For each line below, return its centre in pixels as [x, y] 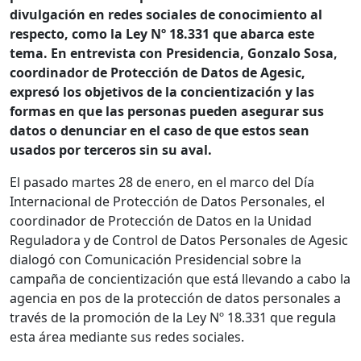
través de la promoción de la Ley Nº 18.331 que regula [173, 318]
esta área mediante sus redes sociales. [129, 337]
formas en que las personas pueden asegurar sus [167, 112]
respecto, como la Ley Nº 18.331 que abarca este [162, 34]
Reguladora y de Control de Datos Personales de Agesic [179, 241]
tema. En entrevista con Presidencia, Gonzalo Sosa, [174, 54]
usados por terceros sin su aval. [111, 150]
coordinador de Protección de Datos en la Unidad [161, 221]
